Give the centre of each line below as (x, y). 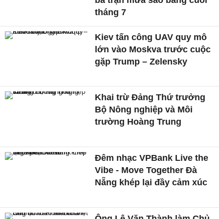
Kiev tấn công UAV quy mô (151, 37)
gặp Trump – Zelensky (141, 61)
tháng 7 (111, 12)
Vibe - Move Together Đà (146, 170)
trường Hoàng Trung (138, 122)
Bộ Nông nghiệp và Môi (144, 110)
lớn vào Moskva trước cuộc (153, 49)
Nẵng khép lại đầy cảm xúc (151, 183)
